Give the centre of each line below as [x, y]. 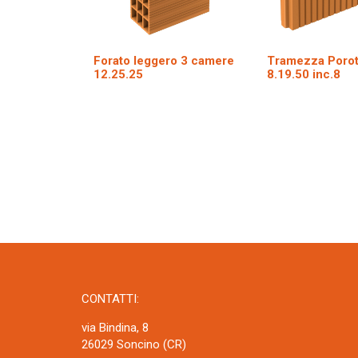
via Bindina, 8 [115, 328]
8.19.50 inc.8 [304, 74]
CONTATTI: [110, 299]
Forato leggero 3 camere [164, 60]
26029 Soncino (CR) [134, 345]
